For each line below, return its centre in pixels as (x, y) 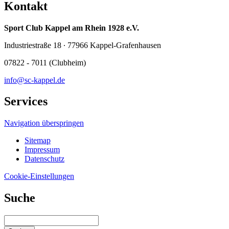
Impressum (42, 150)
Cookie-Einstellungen (39, 176)
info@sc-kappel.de (35, 80)
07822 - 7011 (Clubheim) (45, 62)
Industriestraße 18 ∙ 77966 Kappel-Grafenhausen (83, 45)
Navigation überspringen (44, 123)
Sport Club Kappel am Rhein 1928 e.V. (72, 28)
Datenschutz (44, 159)
